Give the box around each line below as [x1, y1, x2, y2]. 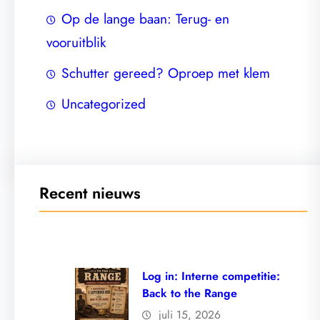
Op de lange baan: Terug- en [61, 8, 229, 29]
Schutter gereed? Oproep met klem [61, 62, 270, 83]
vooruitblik [46, 31, 106, 52]
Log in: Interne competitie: [142, 268, 281, 285]
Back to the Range [142, 285, 238, 302]
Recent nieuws [39, 181, 141, 205]
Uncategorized [61, 93, 146, 114]
